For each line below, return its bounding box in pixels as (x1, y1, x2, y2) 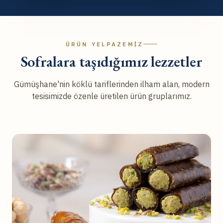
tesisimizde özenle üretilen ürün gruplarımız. (31, 91, 192, 102)
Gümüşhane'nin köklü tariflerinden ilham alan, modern (13, 79, 210, 90)
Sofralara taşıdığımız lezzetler (20, 51, 203, 72)
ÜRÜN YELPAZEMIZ (65, 40, 144, 48)
